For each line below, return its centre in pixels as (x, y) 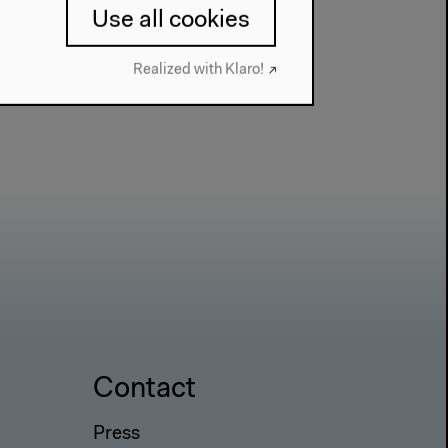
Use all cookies (170, 20)
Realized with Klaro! (199, 70)
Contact (144, 390)
